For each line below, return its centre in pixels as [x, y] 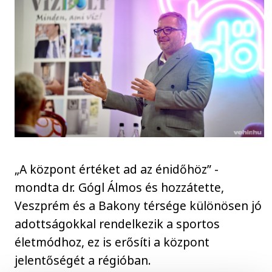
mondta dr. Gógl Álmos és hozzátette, [120, 188]
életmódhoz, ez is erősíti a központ [112, 242]
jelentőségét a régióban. [83, 260]
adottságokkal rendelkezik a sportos [117, 224]
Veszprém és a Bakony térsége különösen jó [138, 206]
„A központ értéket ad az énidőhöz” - [117, 169]
